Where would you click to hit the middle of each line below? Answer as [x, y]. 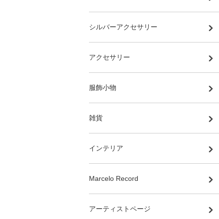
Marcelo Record [114, 179]
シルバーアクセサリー [123, 27]
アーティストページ [120, 209]
